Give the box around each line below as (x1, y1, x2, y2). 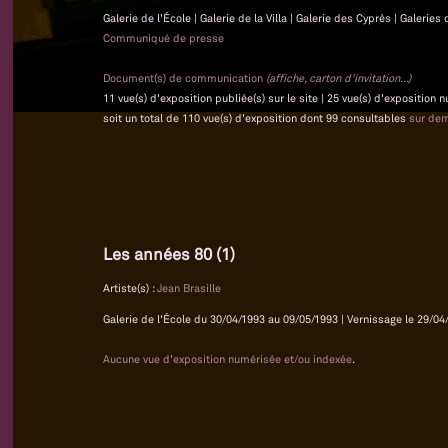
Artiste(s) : (103, 280, 157, 295)
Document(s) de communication (103, 71, 266, 86)
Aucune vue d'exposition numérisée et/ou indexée (103, 351, 352, 366)
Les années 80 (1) (103, 244, 235, 265)
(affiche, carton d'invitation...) (266, 71, 411, 86)
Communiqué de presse (103, 31, 224, 46)
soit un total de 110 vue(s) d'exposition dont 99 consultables (103, 111, 409, 126)
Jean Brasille (157, 280, 221, 295)
